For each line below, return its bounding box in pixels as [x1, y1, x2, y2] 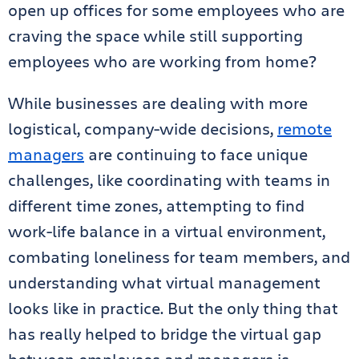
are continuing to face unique [84, 143, 308, 165]
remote [277, 118, 332, 139]
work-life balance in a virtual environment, [8, 220, 325, 242]
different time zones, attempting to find [8, 195, 305, 216]
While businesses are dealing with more [8, 92, 308, 114]
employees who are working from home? [8, 50, 317, 72]
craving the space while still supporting [8, 25, 303, 46]
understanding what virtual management [8, 272, 321, 293]
